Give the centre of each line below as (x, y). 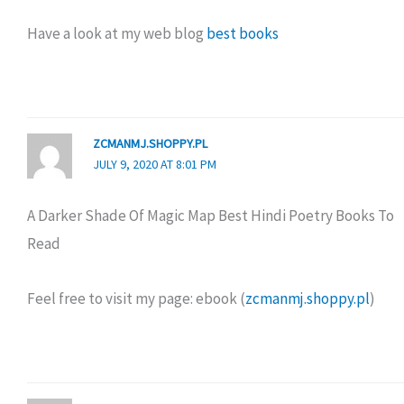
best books (243, 33)
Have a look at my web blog (117, 33)
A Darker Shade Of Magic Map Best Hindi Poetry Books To (211, 215)
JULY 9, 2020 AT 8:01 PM (154, 165)
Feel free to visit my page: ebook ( (136, 298)
